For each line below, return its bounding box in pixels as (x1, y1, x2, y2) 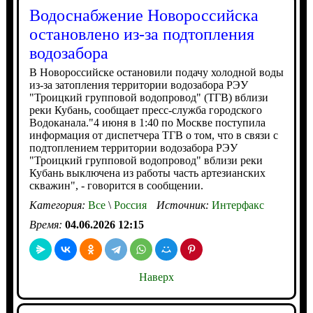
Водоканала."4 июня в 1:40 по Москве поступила (29, 117, 265, 129)
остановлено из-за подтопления (29, 25, 254, 43)
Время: (29, 219, 65, 231)
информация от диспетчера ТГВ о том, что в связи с (29, 129, 278, 141)
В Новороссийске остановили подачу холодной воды (29, 66, 284, 78)
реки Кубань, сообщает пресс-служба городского (29, 104, 262, 116)
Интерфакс (211, 199, 264, 211)
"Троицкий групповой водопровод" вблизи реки (29, 154, 263, 166)
